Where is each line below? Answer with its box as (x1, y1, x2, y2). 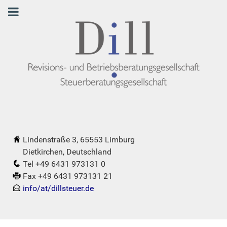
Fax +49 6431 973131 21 (23, 171, 112, 181)
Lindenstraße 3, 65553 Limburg (23, 134, 135, 144)
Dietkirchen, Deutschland (13, 146, 111, 157)
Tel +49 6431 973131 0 (23, 159, 105, 169)
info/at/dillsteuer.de (23, 183, 94, 193)
